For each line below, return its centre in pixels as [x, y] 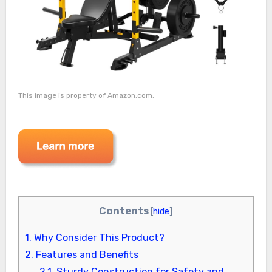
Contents [128, 211]
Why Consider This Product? [98, 238]
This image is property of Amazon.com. [86, 96]
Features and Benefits [86, 255]
